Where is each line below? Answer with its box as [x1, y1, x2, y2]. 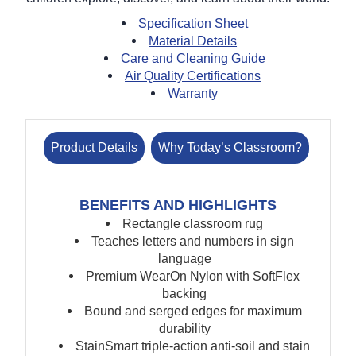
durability [158, 321, 211, 335]
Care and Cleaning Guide [120, 51, 265, 65]
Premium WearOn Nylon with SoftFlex [86, 269, 300, 283]
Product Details [51, 140, 137, 154]
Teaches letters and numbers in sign [91, 234, 295, 248]
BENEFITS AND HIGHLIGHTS [79, 196, 277, 213]
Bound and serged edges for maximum [83, 304, 302, 318]
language [157, 251, 211, 265]
